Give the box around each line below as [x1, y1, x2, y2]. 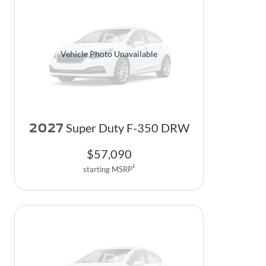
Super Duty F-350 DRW [65, 121, 189, 135]
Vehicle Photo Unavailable [61, 48, 157, 59]
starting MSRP [83, 164, 132, 175]
